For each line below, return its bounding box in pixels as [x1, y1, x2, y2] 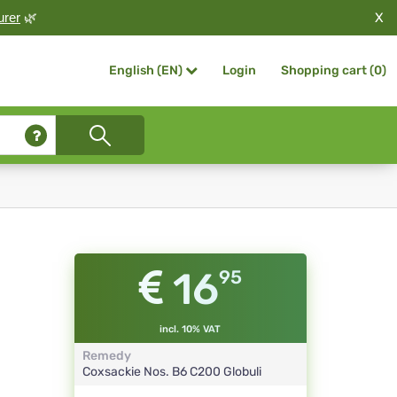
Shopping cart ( [281, 63, 374, 78]
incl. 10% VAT [160, 323, 222, 336]
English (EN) [109, 63, 183, 79]
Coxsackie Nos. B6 [82, 364, 190, 380]
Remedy [82, 348, 131, 364]
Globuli [222, 364, 261, 380]
